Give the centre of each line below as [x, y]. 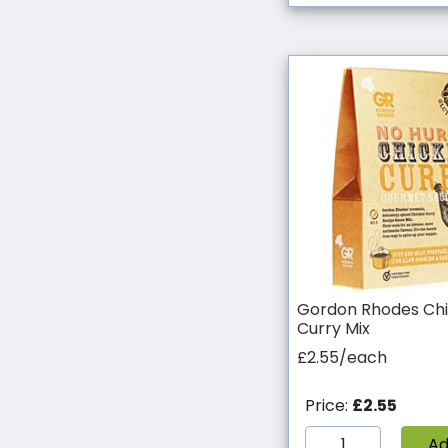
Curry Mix [333, 328]
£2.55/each [341, 357]
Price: [328, 405]
